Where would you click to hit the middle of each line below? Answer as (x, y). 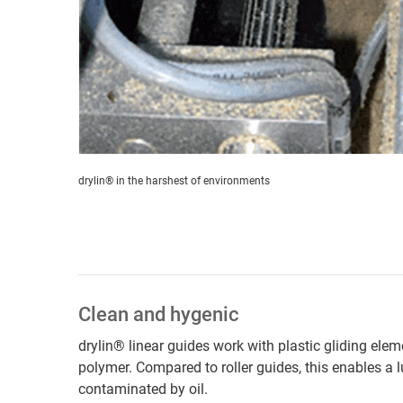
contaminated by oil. (143, 389)
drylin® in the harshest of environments (174, 180)
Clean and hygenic (159, 314)
